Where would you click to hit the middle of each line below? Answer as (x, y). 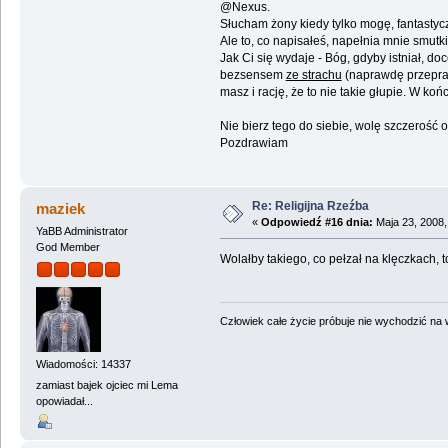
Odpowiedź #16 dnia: (316, 222)
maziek (61, 209)
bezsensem (252, 75)
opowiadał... (64, 401)
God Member (67, 247)
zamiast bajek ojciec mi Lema (106, 385)
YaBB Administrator (81, 231)
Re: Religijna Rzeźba (310, 206)
